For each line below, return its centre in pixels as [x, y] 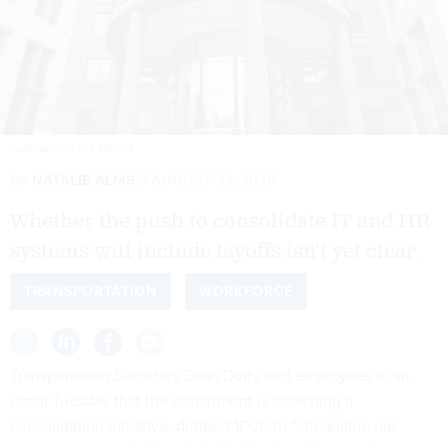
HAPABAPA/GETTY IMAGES [72, 148]
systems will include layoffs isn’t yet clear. [215, 251]
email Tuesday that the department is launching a [181, 400]
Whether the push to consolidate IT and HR [220, 221]
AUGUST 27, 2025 [213, 179]
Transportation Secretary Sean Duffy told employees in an [210, 375]
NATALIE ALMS [83, 179]
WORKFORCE [246, 291]
